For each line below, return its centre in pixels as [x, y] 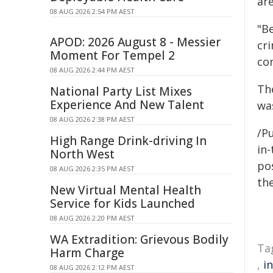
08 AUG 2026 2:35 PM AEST [92, 168]
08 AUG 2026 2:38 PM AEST [92, 119]
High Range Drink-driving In [128, 141]
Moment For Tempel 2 [112, 55]
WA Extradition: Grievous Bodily [139, 239]
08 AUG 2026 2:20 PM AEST [92, 218]
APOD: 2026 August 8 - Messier [135, 42]
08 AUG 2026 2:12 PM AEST [92, 267]
